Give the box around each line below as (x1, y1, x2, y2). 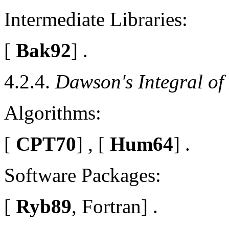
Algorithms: (4, 101, 101, 124)
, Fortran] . (72, 195, 158, 217)
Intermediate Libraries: (4, 8, 188, 30)
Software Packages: (4, 164, 161, 186)
